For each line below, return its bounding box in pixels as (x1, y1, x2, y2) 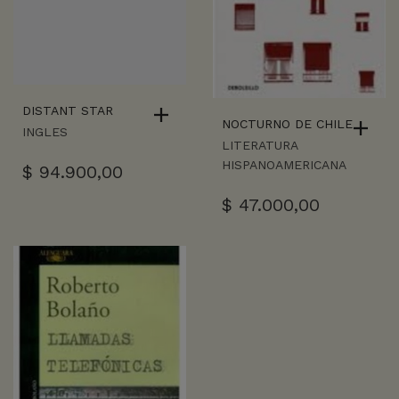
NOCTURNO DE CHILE (222, 117, 353, 131)
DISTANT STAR (22, 103, 113, 118)
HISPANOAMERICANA (222, 158, 346, 172)
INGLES (22, 125, 68, 140)
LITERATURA (222, 138, 297, 152)
